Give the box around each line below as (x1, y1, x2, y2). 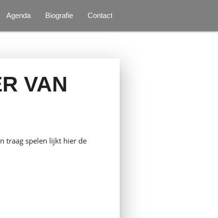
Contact (88, 11, 113, 19)
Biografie (45, 11, 73, 19)
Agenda (6, 11, 31, 19)
